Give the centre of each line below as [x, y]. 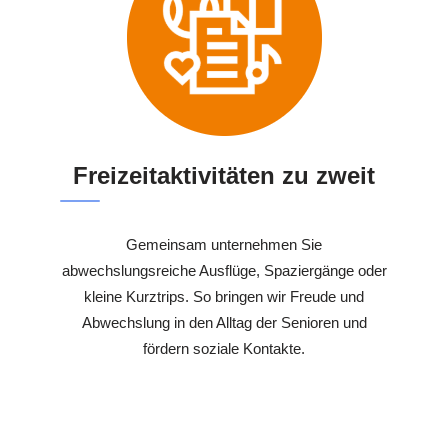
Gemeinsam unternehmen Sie [224, 245]
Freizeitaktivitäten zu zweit [224, 176]
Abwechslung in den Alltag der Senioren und [224, 323]
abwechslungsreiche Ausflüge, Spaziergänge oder [224, 271]
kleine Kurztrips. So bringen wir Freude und [224, 297]
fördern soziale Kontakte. [224, 349]
